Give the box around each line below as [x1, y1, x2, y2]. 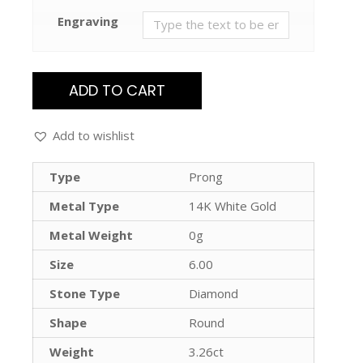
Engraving [58, 12, 118, 29]
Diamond [189, 284, 238, 301]
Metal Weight [49, 226, 133, 243]
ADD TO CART [69, 79, 165, 100]
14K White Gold [189, 197, 276, 214]
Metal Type [49, 197, 119, 214]
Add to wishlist [53, 126, 135, 143]
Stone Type [49, 284, 120, 301]
